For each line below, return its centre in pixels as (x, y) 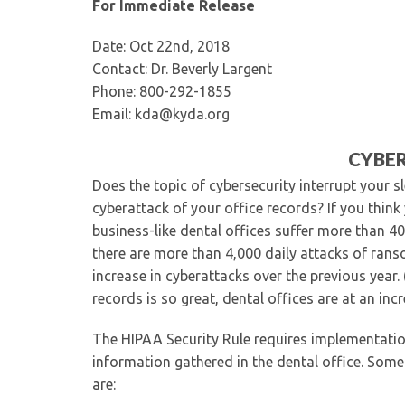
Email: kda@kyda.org (161, 114)
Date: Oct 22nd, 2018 (161, 46)
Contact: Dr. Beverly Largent (182, 69)
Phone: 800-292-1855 (162, 91)
